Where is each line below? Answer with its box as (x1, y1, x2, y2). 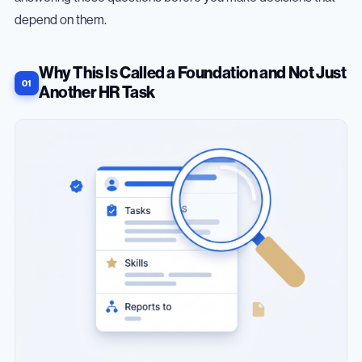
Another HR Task (39, 85, 155, 102)
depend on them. (15, 14, 107, 27)
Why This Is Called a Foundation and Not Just (39, 65, 347, 82)
